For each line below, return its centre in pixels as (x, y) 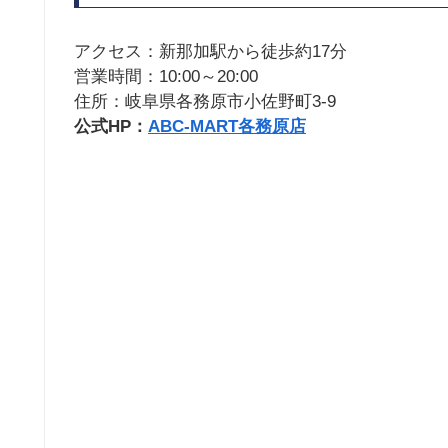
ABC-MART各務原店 (227, 127)
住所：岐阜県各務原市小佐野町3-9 (205, 102)
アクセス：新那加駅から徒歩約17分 (210, 52)
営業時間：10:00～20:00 (166, 77)
